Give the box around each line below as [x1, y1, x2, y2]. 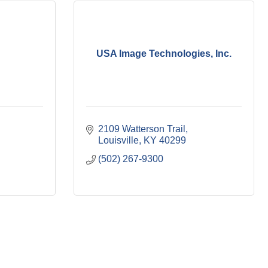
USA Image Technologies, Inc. [96, 48, 232, 59]
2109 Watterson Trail [98, 124, 185, 134]
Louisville [98, 135, 139, 145]
